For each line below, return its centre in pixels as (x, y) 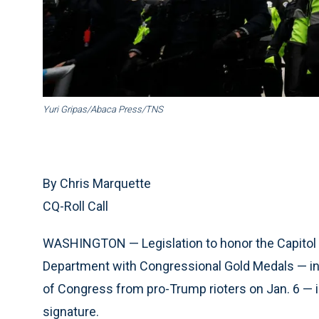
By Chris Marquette (97, 184)
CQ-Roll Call (75, 206)
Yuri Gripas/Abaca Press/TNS (103, 110)
